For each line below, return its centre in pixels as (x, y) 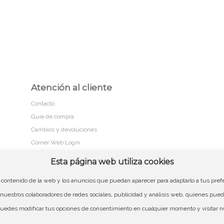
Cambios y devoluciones (64, 130)
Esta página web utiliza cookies (112, 161)
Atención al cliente (71, 87)
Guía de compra (52, 117)
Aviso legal (164, 181)
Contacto (42, 104)
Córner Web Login (55, 143)
